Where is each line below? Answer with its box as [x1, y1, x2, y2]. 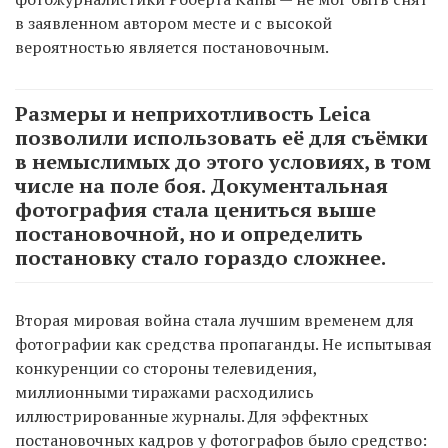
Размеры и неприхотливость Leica [15, 100, 371, 128]
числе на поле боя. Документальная [15, 172, 388, 200]
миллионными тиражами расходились [15, 381, 314, 404]
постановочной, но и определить [15, 220, 363, 248]
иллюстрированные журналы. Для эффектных [15, 405, 368, 428]
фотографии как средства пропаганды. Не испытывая [15, 333, 432, 356]
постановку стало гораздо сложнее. [15, 244, 386, 272]
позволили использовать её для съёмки [15, 124, 428, 152]
